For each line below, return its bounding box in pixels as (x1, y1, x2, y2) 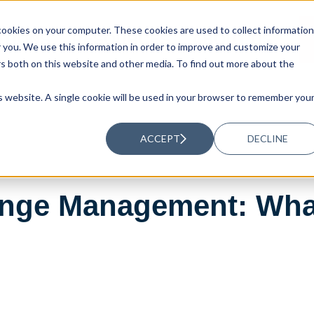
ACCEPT (139, 132, 180, 144)
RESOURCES (71, 27, 171, 50)
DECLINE (247, 132, 289, 144)
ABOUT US (191, 27, 273, 50)
